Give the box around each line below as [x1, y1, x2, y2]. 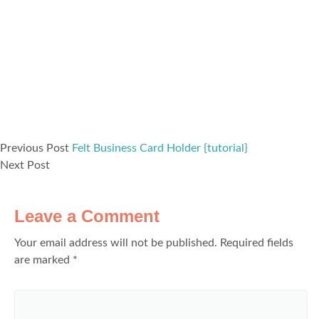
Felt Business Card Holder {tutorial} [72, 142, 248, 154]
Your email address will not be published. [14, 237, 217, 249]
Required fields [220, 237, 293, 249]
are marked [14, 254, 73, 266]
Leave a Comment [14, 206, 159, 226]
